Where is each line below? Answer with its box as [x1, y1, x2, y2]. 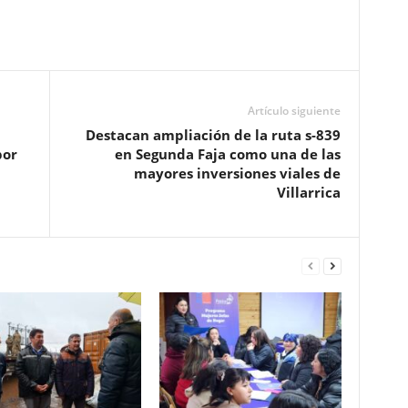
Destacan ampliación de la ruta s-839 [85, 125, 341, 144]
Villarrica [276, 182, 341, 201]
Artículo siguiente [247, 102, 341, 118]
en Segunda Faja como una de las [114, 144, 341, 163]
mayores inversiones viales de [133, 163, 341, 182]
